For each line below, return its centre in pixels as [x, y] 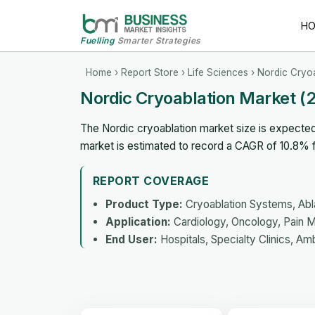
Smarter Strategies [158, 40]
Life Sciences [218, 72]
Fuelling [97, 40]
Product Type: [144, 204]
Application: [138, 221]
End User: [131, 239]
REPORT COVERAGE [151, 180]
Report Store [150, 72]
